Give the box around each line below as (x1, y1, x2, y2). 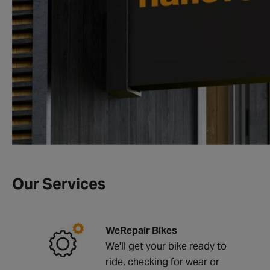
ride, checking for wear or (105, 255, 219, 268)
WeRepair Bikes (105, 224, 177, 237)
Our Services (12, 174, 105, 193)
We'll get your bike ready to (105, 239, 227, 253)
